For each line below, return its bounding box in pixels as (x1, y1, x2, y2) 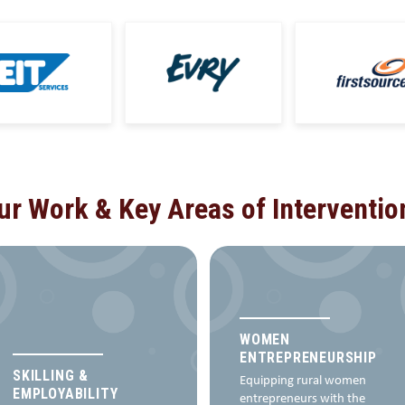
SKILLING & (13, 367, 89, 385)
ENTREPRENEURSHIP (240, 349, 377, 367)
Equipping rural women (240, 374, 366, 389)
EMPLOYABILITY (13, 385, 118, 403)
